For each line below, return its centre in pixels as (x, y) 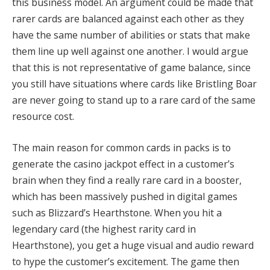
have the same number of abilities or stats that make (131, 35)
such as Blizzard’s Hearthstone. (82, 212)
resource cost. (43, 117)
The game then (205, 261)
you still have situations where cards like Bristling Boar (134, 84)
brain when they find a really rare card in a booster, (127, 180)
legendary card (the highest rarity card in (104, 229)
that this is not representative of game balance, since (131, 68)
